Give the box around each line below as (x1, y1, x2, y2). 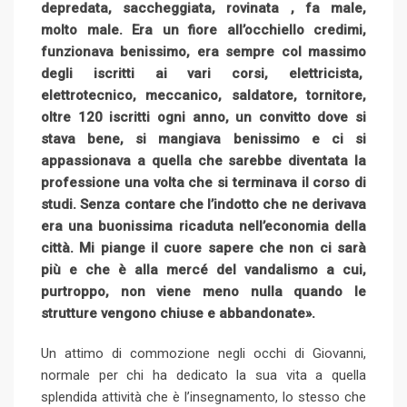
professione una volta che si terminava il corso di (41, 174, 366, 191)
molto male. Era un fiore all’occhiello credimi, (41, 21, 366, 38)
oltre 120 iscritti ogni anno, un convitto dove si (41, 108, 366, 125)
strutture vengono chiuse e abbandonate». (41, 304, 315, 322)
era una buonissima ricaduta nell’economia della (41, 217, 366, 234)
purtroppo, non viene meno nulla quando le (41, 283, 366, 300)
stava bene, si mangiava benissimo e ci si (41, 130, 366, 147)
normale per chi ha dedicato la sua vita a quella (41, 366, 366, 383)
